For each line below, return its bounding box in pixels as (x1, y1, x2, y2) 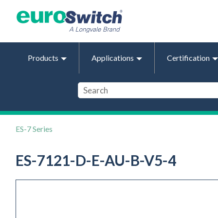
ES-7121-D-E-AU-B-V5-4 (16, 151, 176, 169)
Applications (91, 53, 134, 62)
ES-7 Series (16, 124, 53, 133)
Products (28, 53, 58, 62)
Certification (167, 53, 210, 62)
